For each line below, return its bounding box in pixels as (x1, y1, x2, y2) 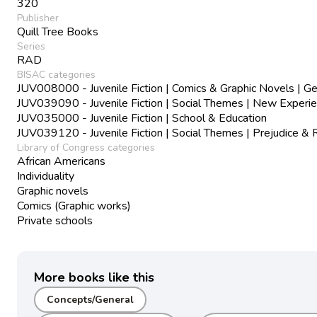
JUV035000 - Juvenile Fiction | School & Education (17, 110, 267, 126)
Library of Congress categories (17, 140, 155, 154)
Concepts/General (47, 292, 134, 306)
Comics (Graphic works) (17, 197, 131, 214)
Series (17, 39, 45, 53)
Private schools (17, 212, 93, 229)
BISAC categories (17, 67, 96, 81)
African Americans (17, 153, 105, 169)
